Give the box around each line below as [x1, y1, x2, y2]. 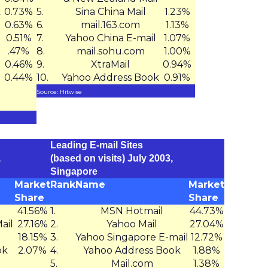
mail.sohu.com [76, 45, 145, 57]
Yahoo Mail [106, 218, 157, 230]
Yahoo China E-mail [65, 32, 156, 44]
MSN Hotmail [100, 205, 163, 217]
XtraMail [91, 59, 130, 70]
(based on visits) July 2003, [50, 153, 173, 163]
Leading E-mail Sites [50, 140, 143, 150]
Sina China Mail [75, 6, 146, 17]
